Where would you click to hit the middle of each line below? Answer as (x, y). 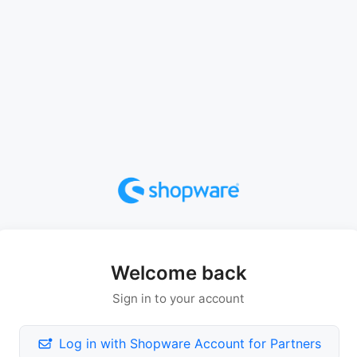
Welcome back (178, 273)
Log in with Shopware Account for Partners (190, 344)
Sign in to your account (178, 299)
